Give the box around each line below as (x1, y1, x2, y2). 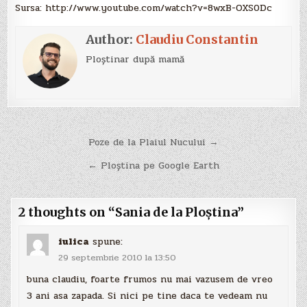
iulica (58, 234, 90, 249)
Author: (86, 31, 136, 47)
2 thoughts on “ (19, 204, 116, 220)
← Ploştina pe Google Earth (88, 158, 219, 173)
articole (7, 169, 82, 194)
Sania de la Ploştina (115, 204, 238, 220)
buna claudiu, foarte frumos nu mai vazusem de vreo (27, 271, 273, 286)
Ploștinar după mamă (86, 51, 185, 66)
